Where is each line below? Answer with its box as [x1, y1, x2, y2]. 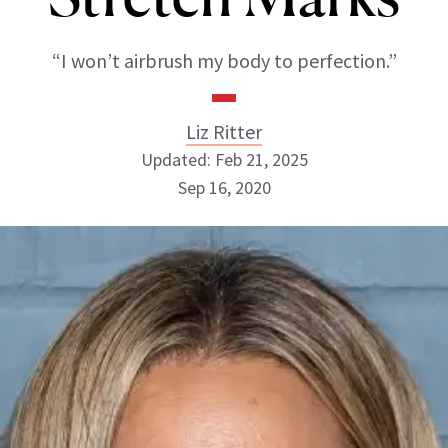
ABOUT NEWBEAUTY [39, 358, 195, 373]
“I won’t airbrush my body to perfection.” [51, 48, 397, 73]
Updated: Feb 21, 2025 [140, 148, 308, 171]
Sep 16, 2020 [177, 176, 271, 199]
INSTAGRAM [158, 267, 253, 286]
